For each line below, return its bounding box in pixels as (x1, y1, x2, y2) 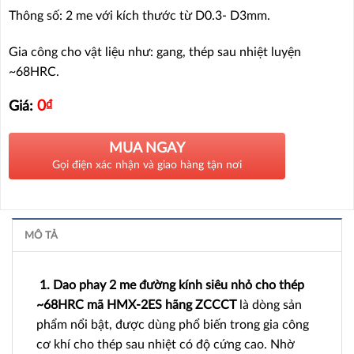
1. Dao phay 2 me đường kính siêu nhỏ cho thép (36, 278, 304, 292)
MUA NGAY (109, 141, 185, 156)
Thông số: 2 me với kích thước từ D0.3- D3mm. (9, 9, 270, 23)
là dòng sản (236, 298, 302, 311)
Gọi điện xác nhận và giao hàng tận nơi (52, 159, 242, 171)
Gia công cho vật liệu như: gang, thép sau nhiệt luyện (9, 45, 301, 58)
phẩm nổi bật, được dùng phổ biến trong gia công (36, 318, 309, 331)
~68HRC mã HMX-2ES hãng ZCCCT (36, 298, 236, 311)
